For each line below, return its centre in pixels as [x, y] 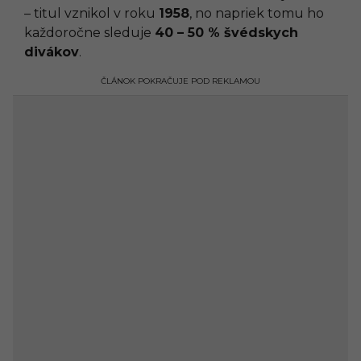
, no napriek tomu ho [257, 13]
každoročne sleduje [89, 33]
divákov [52, 52]
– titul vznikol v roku [91, 13]
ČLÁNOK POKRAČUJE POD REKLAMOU [180, 81]
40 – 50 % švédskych [226, 33]
